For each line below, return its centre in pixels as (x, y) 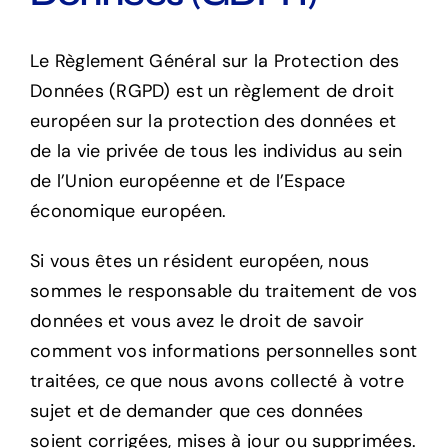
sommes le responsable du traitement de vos (223, 290)
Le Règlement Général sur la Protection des (214, 60)
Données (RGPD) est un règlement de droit (211, 90)
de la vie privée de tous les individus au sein (216, 150)
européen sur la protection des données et (213, 120)
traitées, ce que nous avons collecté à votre (216, 380)
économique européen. (128, 210)
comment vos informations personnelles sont (223, 350)
